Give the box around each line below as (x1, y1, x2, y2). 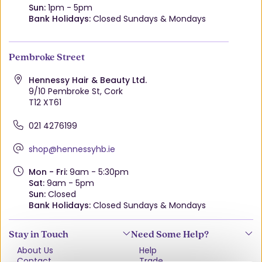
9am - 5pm (44, 177, 94, 189)
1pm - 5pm (45, 1, 92, 13)
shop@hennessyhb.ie (28, 143, 115, 155)
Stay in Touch (9, 227, 68, 241)
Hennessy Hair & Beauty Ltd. (28, 74, 147, 87)
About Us (17, 244, 53, 257)
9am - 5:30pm (67, 166, 129, 178)
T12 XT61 (28, 96, 61, 109)
